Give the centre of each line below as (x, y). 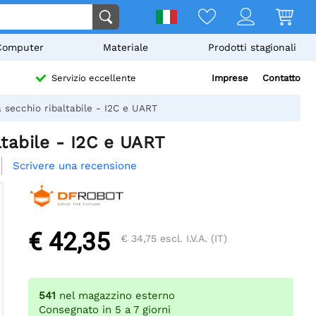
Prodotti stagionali (252, 47)
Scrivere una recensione (75, 166)
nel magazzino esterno (117, 296)
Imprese (230, 78)
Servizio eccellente (93, 78)
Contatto (281, 78)
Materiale (126, 47)
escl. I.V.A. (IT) (192, 239)
